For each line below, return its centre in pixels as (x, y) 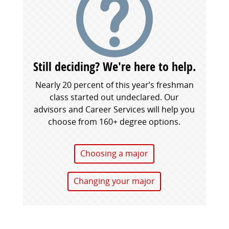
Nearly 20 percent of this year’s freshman (114, 85)
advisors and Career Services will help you (114, 109)
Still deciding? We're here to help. (114, 66)
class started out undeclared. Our (114, 97)
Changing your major (114, 181)
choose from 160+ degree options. (114, 121)
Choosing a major (114, 153)
